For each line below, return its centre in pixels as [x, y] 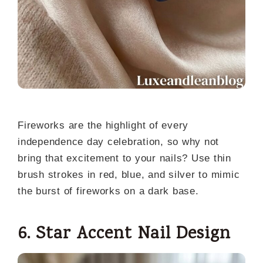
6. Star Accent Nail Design [124, 234]
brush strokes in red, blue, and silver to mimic [129, 174]
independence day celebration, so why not [118, 141]
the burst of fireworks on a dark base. [108, 191]
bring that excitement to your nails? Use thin [124, 158]
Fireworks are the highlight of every [103, 125]
